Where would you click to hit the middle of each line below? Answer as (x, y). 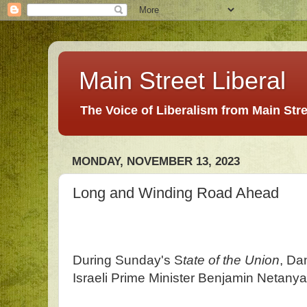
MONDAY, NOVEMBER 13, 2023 (156, 162)
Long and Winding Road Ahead (176, 193)
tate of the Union (231, 260)
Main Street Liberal (182, 81)
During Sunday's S (128, 260)
